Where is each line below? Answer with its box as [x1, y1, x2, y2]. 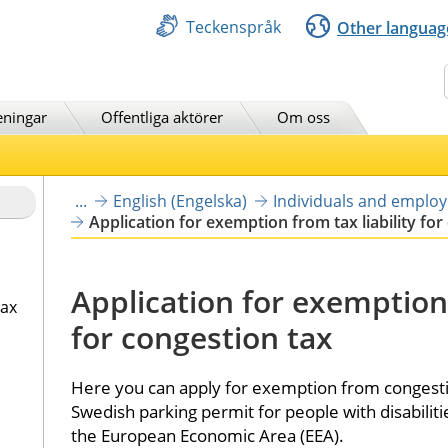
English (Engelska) [112, 189, 247, 212]
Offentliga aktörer [101, 106, 223, 127]
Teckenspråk [186, 15, 281, 38]
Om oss [277, 106, 330, 127]
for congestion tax [70, 316, 333, 358]
